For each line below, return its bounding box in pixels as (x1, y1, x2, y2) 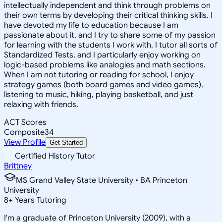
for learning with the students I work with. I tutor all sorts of (4, 40, 218, 50)
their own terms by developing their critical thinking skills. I (4, 10, 213, 20)
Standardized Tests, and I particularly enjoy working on (4, 50, 201, 60)
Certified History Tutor (15, 151, 95, 161)
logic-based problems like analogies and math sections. (4, 59, 206, 70)
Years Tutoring (13, 195, 66, 205)
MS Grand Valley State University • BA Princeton (16, 175, 187, 185)
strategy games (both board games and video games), (4, 79, 203, 90)
